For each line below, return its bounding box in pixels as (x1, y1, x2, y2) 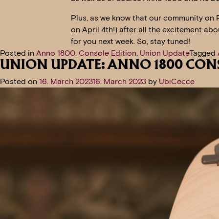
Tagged (190, 48, 218, 58)
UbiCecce (159, 77, 195, 87)
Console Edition (79, 48, 136, 58)
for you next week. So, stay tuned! (70, 37, 190, 46)
